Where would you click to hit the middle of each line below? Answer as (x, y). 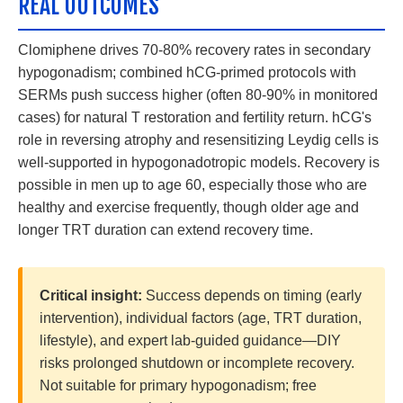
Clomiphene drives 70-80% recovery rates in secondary (194, 50)
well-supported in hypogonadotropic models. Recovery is (199, 163)
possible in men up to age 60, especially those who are (193, 185)
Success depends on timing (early (252, 296)
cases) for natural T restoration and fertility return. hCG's (195, 118)
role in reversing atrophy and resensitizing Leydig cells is (198, 140)
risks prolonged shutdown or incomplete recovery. (197, 363)
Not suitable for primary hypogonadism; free (179, 386)
